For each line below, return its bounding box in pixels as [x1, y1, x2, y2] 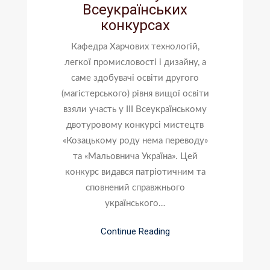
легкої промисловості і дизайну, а [64, 57, 206, 67]
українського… [105, 198, 165, 208]
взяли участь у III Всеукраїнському [63, 104, 207, 114]
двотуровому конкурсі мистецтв [66, 120, 204, 130]
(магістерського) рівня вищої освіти [61, 89, 209, 98]
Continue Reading [100, 226, 170, 237]
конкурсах [100, 16, 170, 34]
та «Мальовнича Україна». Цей [72, 151, 198, 161]
